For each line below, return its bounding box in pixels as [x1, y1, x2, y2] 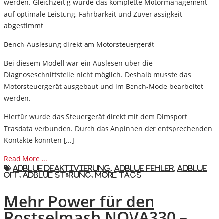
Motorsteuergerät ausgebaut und [4, 81, 115, 91]
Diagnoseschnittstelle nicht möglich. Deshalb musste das [4, 69, 191, 79]
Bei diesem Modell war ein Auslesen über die [4, 58, 153, 67]
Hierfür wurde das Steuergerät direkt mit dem [4, 111, 157, 121]
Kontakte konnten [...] [4, 135, 74, 145]
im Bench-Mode [115, 81, 167, 91]
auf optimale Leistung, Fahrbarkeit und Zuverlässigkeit [4, 9, 182, 19]
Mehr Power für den [4, 191, 154, 212]
